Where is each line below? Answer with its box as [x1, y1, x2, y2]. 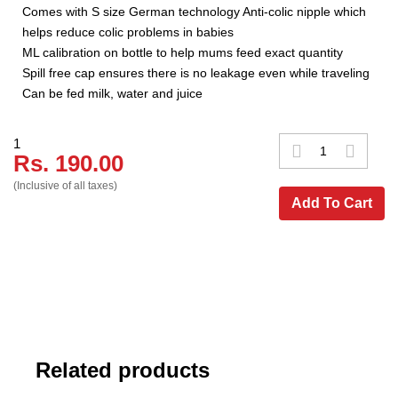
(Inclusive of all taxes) [13, 179, 117, 193]
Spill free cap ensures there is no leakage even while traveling [22, 66, 370, 81]
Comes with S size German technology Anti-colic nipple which [22, 4, 366, 20]
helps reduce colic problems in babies [22, 25, 234, 40]
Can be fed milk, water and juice [22, 86, 203, 101]
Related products [36, 358, 210, 383]
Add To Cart [291, 195, 372, 211]
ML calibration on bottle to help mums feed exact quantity [22, 45, 343, 60]
